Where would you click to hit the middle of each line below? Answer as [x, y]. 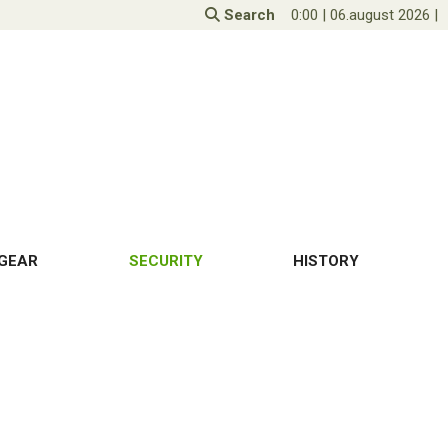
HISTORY [325, 261]
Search [247, 15]
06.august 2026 [380, 15]
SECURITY [165, 261]
